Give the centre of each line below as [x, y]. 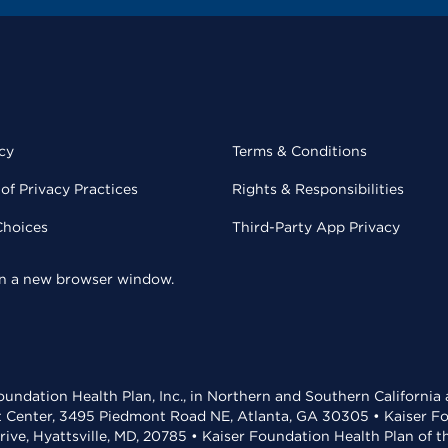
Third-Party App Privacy [316, 227]
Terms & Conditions [299, 151]
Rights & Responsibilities [318, 189]
